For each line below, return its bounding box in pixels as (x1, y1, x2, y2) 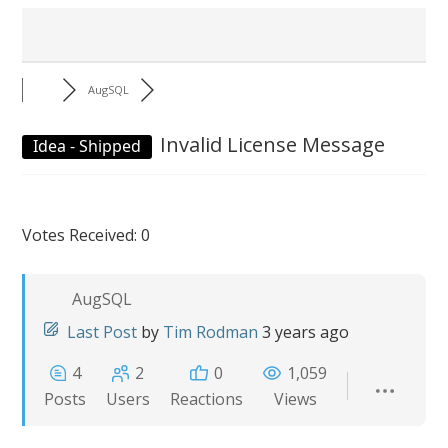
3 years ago (262, 321, 350, 343)
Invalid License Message (155, 131, 386, 158)
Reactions (170, 388, 244, 410)
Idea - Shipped (33, 135, 142, 157)
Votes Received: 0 (22, 224, 151, 246)
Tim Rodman (163, 321, 259, 343)
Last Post (67, 321, 138, 343)
